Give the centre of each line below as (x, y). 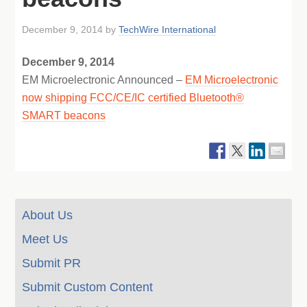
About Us (48, 215)
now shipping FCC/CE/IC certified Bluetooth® (133, 98)
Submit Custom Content (88, 287)
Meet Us (45, 239)
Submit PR (52, 263)
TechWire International (168, 29)
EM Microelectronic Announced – (104, 80)
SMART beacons (64, 115)
